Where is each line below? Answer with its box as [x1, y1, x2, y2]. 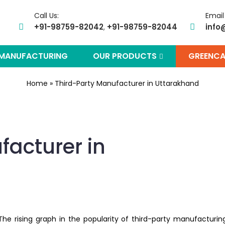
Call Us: [34, 11, 59, 21]
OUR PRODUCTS [93, 50, 159, 62]
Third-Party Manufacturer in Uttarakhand [54, 78, 199, 88]
